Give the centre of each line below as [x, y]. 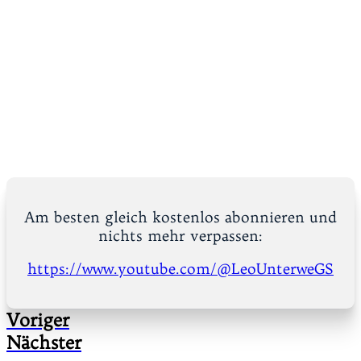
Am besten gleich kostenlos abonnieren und [180, 218]
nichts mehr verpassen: [180, 236]
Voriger [38, 320]
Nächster [44, 343]
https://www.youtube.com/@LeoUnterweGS [180, 269]
